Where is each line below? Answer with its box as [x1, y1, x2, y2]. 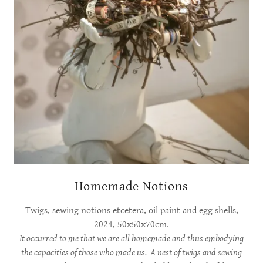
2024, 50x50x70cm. [94, 218, 169, 230]
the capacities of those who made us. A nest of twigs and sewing [21, 247, 242, 258]
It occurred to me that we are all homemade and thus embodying [19, 232, 244, 244]
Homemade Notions [75, 178, 188, 194]
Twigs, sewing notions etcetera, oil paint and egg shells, [25, 204, 238, 216]
